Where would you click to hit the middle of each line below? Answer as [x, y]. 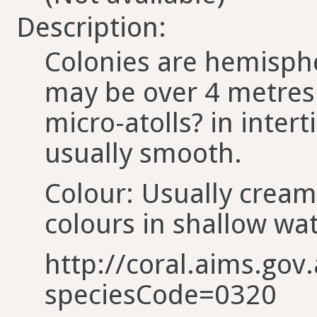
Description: [91, 27]
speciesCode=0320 [161, 295]
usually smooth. [143, 153]
